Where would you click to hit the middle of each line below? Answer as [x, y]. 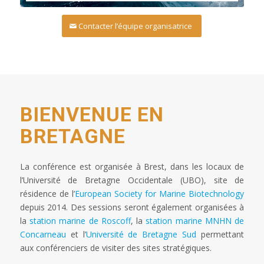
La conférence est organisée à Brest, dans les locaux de [132, 167]
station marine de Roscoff [80, 221]
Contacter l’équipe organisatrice [136, 26]
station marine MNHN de [195, 221]
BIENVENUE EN [92, 114]
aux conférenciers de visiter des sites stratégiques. [115, 248]
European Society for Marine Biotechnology [159, 194]
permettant [220, 235]
